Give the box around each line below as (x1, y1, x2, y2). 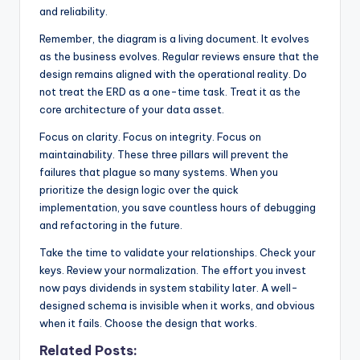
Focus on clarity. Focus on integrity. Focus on (39, 129, 261, 143)
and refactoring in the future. (39, 218, 182, 231)
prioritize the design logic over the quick (39, 182, 239, 196)
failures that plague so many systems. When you (39, 165, 278, 178)
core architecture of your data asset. (39, 102, 224, 116)
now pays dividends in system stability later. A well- (39, 280, 298, 294)
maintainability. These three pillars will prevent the (39, 147, 288, 161)
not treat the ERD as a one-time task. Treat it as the (39, 84, 301, 98)
